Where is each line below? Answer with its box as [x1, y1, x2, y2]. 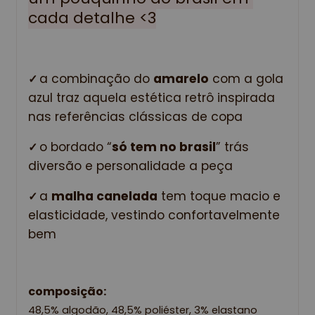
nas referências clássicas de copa [28, 108, 243, 126]
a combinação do [39, 70, 153, 88]
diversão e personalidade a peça [28, 157, 233, 175]
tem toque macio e [157, 188, 281, 205]
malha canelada [51, 188, 157, 205]
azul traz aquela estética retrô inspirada [28, 89, 275, 107]
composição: [28, 283, 106, 300]
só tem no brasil [112, 139, 216, 156]
